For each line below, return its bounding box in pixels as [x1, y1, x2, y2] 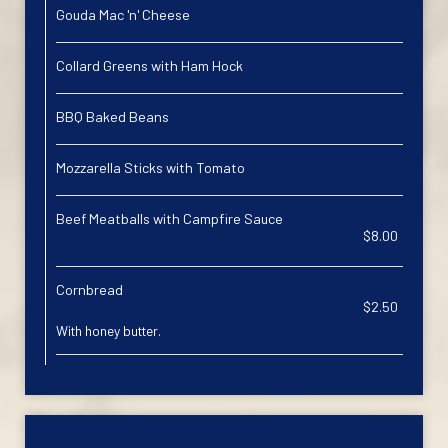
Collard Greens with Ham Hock [56, 57, 243, 74]
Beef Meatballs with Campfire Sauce [56, 210, 283, 227]
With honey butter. [56, 322, 161, 339]
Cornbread [56, 281, 123, 298]
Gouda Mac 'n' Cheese [56, 6, 190, 23]
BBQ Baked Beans [56, 108, 169, 125]
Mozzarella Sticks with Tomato [56, 159, 245, 176]
